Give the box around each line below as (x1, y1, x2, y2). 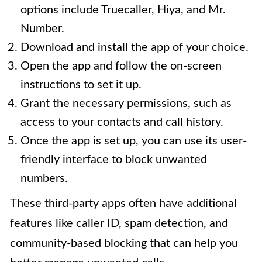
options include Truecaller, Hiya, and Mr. (20, 4, 226, 16)
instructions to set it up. (20, 79, 142, 91)
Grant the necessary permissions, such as (20, 98, 232, 110)
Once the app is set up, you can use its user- (20, 135, 247, 147)
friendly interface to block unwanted (20, 154, 207, 166)
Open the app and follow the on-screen (20, 60, 222, 73)
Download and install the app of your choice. (20, 42, 249, 54)
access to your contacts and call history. (20, 116, 223, 129)
